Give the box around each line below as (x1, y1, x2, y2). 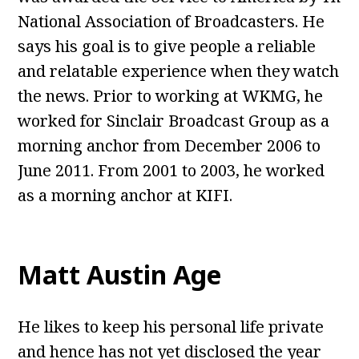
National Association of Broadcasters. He (18, 10, 325, 33)
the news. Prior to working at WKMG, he (18, 85, 324, 107)
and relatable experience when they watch (18, 60, 340, 83)
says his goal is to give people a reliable (18, 35, 317, 58)
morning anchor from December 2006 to (18, 135, 321, 157)
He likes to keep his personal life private (18, 316, 325, 338)
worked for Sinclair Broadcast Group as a (18, 110, 330, 132)
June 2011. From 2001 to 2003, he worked (18, 159, 325, 182)
